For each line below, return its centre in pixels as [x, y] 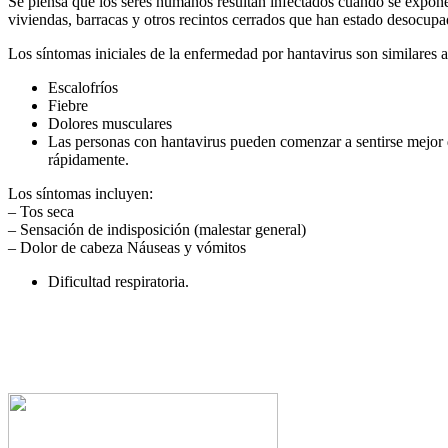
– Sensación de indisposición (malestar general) [157, 230]
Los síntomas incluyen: [80, 194]
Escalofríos [83, 88]
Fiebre [68, 106]
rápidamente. [88, 160]
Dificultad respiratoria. [118, 282]
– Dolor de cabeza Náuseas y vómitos [127, 248]
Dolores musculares [110, 124]
